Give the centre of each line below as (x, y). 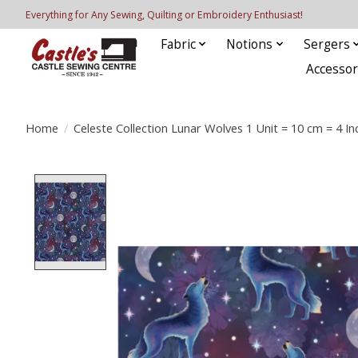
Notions (250, 44)
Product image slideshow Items (219, 183)
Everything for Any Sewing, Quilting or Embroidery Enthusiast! (164, 14)
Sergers (326, 44)
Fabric (178, 44)
